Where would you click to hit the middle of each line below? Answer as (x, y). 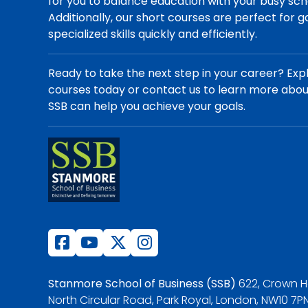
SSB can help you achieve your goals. (147, 107)
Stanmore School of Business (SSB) (142, 284)
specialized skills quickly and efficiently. (153, 34)
